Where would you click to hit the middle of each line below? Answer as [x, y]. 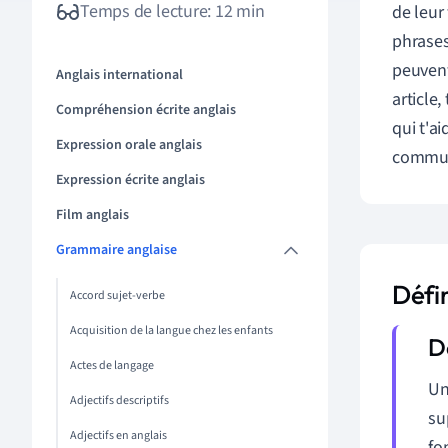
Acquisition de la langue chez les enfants [171, 330]
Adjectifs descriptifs [119, 400]
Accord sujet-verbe [117, 295]
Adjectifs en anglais [118, 435]
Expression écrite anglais [130, 180]
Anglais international [119, 75]
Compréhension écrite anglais [146, 110]
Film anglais [92, 215]
